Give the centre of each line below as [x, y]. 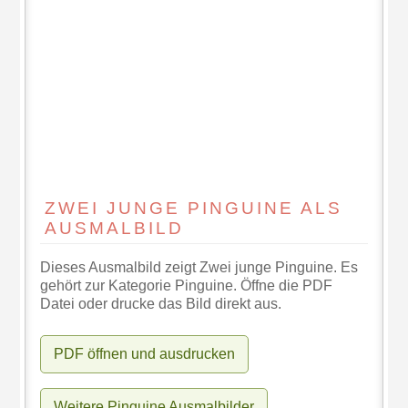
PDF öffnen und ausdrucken [145, 353]
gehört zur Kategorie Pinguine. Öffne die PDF [187, 285]
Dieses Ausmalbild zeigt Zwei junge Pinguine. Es [199, 267]
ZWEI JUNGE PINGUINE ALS [194, 208]
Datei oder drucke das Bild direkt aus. [161, 303]
